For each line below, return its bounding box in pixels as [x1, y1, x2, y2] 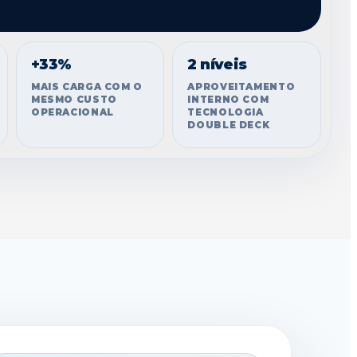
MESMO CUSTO [30, 94, 117, 105]
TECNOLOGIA [187, 107, 264, 118]
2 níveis [187, 56, 247, 73]
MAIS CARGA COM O [30, 81, 143, 92]
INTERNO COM [187, 94, 269, 105]
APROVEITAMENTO [187, 81, 296, 92]
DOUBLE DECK [187, 120, 270, 131]
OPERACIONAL [30, 107, 114, 118]
